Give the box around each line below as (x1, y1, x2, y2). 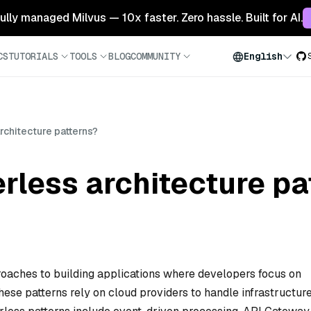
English (244, 50, 283, 62)
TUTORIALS (8, 49, 58, 62)
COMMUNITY (131, 49, 180, 62)
